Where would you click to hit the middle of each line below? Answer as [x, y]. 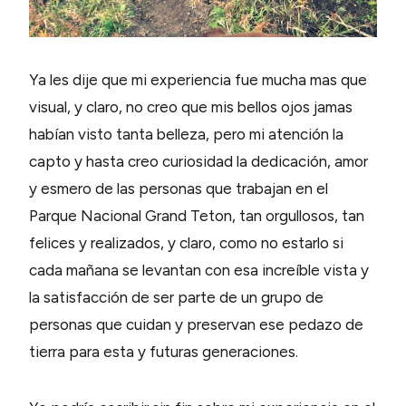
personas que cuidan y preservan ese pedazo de [196, 324]
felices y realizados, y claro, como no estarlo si [186, 242]
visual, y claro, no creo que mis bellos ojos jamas [191, 106]
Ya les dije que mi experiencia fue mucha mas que [198, 79]
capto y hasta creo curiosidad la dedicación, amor [198, 161]
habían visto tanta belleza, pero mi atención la [186, 134]
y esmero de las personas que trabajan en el [179, 188]
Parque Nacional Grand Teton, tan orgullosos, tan [197, 215]
